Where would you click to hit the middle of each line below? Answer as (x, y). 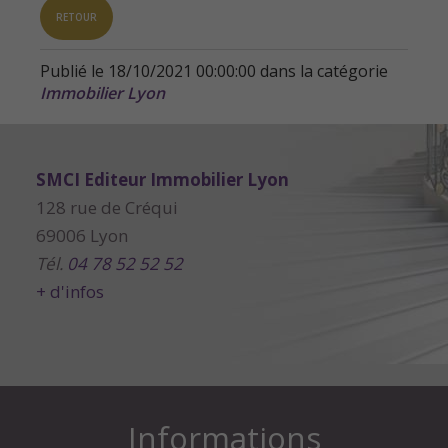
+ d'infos (70, 292)
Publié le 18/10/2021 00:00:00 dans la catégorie (214, 71)
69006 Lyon (82, 236)
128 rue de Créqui (107, 208)
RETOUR (76, 16)
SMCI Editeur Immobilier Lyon (162, 180)
